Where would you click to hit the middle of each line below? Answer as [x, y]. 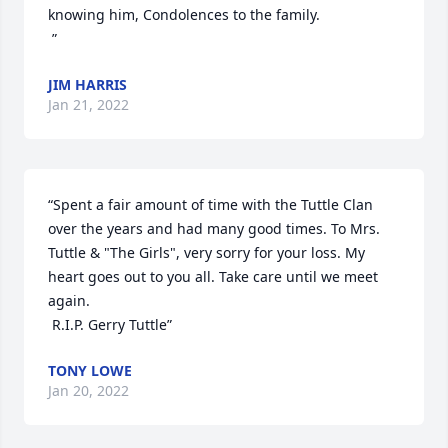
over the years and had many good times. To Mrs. [214, 228]
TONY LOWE [90, 370]
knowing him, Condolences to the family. [184, 14]
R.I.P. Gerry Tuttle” [112, 324]
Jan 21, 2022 [88, 104]
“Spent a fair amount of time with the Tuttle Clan [210, 204]
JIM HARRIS [87, 84]
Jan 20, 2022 [88, 390]
